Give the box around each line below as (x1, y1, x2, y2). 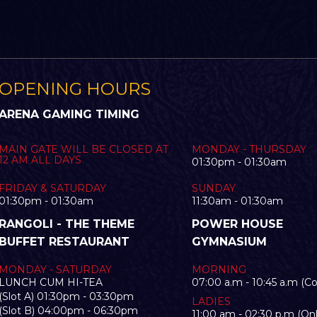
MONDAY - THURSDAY (191, 143, 306, 156)
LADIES (191, 295, 231, 308)
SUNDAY (191, 182, 236, 195)
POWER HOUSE (191, 217, 283, 231)
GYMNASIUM (191, 235, 267, 248)
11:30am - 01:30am (191, 195, 283, 207)
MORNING (191, 263, 246, 276)
